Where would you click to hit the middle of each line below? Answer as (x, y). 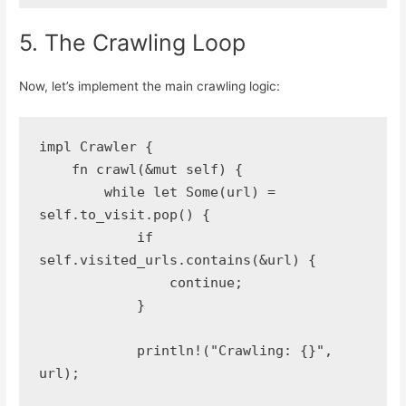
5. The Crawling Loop (133, 42)
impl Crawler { (96, 147)
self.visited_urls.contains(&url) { (177, 261)
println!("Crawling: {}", (87, 351)
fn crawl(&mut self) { (157, 170)
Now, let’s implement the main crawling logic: (150, 86)
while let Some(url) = (71, 193)
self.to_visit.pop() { (124, 215)
